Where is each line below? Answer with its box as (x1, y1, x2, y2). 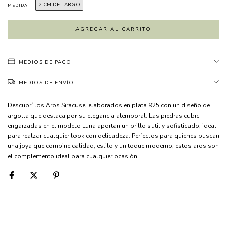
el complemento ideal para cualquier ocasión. (8, 152, 139, 160)
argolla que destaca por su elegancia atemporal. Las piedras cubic (8, 111, 199, 120)
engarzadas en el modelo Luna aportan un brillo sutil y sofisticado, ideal (8, 121, 216, 130)
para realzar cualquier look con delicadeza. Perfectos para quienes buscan (8, 131, 219, 140)
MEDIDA (8, 2, 28, 8)
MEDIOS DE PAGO (19, 58, 71, 66)
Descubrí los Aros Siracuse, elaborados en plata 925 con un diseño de (8, 101, 210, 109)
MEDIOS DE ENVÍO (19, 79, 74, 86)
